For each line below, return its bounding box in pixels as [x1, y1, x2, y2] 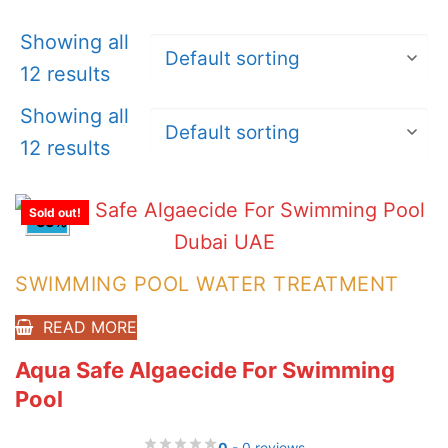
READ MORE [42, 317, 137, 338]
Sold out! [29, 205, 81, 221]
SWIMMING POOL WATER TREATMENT [15, 272, 399, 297]
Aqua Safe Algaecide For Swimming [15, 357, 395, 384]
